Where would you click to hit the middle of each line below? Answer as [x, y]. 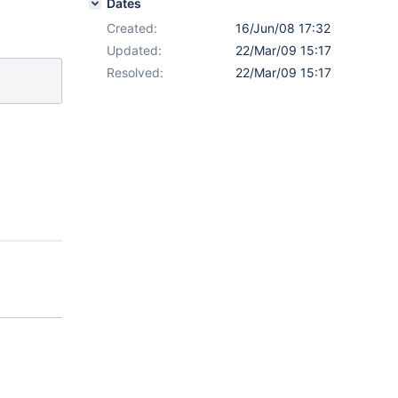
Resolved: [135, 72]
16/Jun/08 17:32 [283, 28]
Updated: [134, 50]
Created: [132, 28]
